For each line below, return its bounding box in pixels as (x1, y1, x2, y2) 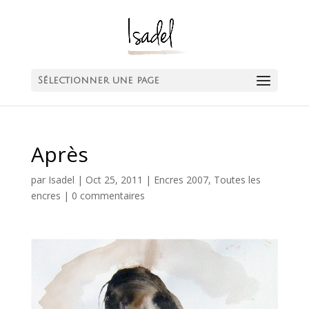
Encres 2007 (153, 173, 208, 186)
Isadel (48, 173, 74, 186)
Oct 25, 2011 (85, 173, 143, 186)
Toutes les (213, 173, 261, 186)
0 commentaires (71, 189, 145, 202)
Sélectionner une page (37, 75, 159, 86)
